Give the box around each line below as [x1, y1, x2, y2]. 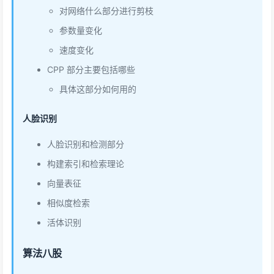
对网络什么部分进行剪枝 [59, 6, 154, 16]
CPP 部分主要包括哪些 [47, 64, 135, 75]
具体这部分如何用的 [59, 84, 136, 94]
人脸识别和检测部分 [47, 139, 124, 149]
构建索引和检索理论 [47, 158, 124, 169]
